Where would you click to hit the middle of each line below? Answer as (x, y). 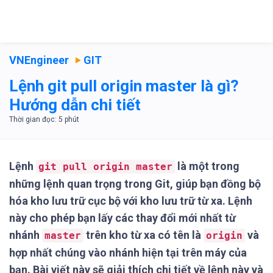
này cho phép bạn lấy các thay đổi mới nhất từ (122, 218)
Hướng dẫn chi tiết (75, 105)
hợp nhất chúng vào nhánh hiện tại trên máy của (128, 253)
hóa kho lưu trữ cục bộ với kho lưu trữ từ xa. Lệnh (131, 201)
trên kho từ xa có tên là (144, 235)
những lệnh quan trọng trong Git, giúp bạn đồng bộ (135, 184)
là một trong (207, 166)
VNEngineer (39, 60)
